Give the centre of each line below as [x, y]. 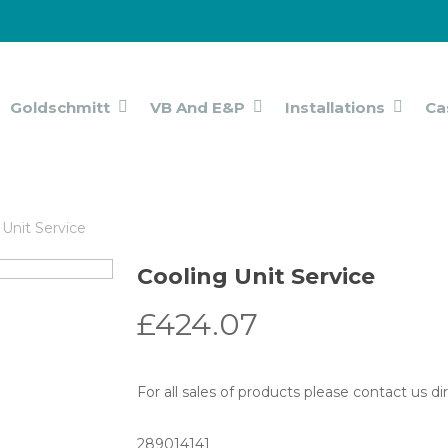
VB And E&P [197, 107]
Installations [335, 107]
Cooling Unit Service [255, 276]
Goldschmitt [60, 107]
